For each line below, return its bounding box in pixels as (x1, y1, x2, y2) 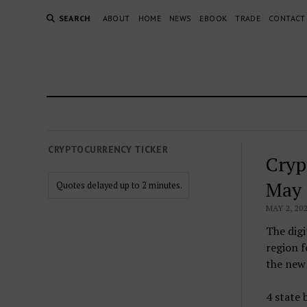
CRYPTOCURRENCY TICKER (48, 143, 169, 156)
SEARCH (58, 13, 90, 23)
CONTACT (269, 13, 306, 23)
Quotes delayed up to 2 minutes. (56, 180, 182, 191)
